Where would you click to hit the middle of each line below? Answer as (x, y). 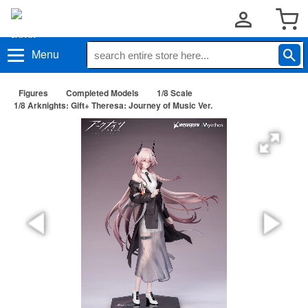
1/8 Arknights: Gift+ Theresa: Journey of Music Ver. (113, 105)
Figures (33, 93)
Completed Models (102, 93)
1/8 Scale (175, 93)
